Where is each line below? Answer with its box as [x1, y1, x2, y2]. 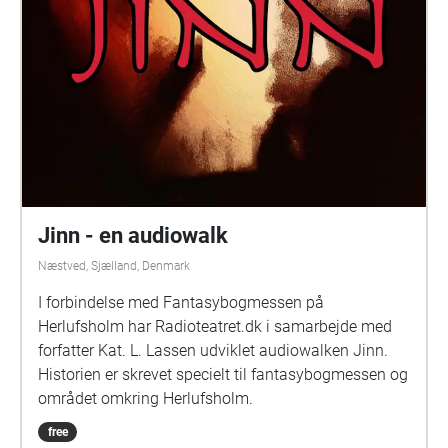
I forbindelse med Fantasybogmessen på [38, 293, 324, 312]
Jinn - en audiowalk [38, 223, 228, 248]
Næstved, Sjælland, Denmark [38, 259, 190, 273]
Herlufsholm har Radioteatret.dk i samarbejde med [38, 317, 392, 336]
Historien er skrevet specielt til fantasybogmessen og [38, 365, 408, 384]
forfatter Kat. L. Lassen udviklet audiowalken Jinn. [38, 341, 388, 360]
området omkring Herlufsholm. [38, 389, 253, 408]
